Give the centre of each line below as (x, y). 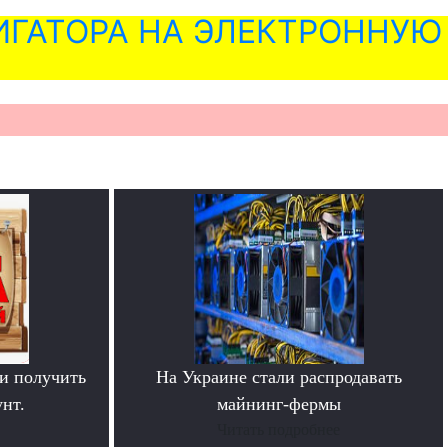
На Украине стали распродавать (278, 377)
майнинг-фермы (278, 404)
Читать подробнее (278, 430)
